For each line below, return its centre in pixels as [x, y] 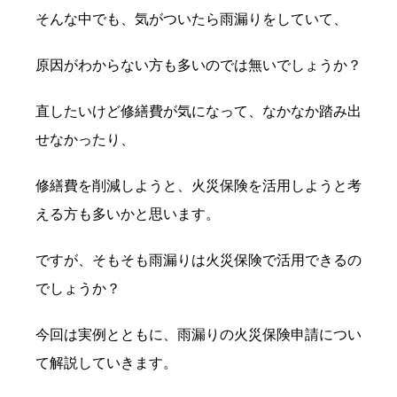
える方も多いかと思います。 [128, 214]
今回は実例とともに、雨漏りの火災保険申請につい [198, 335]
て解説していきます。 [106, 363]
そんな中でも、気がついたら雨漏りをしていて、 [191, 19]
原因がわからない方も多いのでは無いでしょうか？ [198, 65]
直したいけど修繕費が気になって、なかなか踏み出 [198, 111]
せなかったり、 [85, 140]
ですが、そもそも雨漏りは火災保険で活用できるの [198, 260]
